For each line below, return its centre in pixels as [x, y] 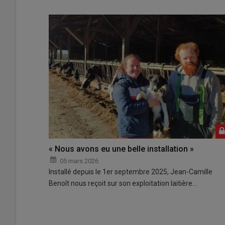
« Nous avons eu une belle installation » [121, 149]
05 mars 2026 [79, 161]
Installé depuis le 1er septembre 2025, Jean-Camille [131, 172]
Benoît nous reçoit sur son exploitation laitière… [123, 183]
